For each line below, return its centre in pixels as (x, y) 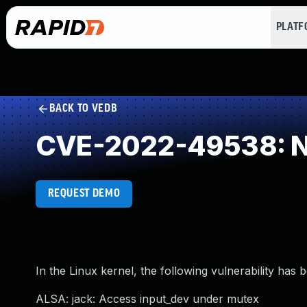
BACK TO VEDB (83, 109)
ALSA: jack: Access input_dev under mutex (147, 299)
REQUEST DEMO (84, 194)
